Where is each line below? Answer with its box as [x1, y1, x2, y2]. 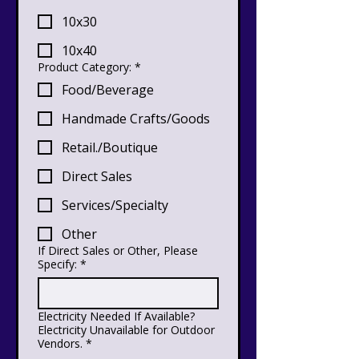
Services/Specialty [62, 196, 168, 214]
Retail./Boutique [62, 139, 158, 156]
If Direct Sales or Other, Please [38, 243, 198, 258]
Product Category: [38, 59, 131, 75]
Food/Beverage [62, 81, 154, 99]
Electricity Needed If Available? [38, 309, 195, 324]
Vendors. [38, 336, 83, 351]
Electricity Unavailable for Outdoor [38, 322, 215, 337]
